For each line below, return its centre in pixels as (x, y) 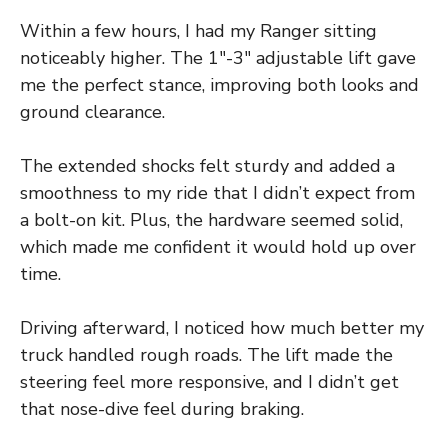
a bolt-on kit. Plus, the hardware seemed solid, (211, 220)
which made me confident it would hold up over (218, 247)
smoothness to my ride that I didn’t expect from (217, 193)
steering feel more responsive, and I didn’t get (209, 382)
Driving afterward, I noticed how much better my (222, 328)
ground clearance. (92, 112)
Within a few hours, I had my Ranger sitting (198, 31)
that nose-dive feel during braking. (162, 409)
